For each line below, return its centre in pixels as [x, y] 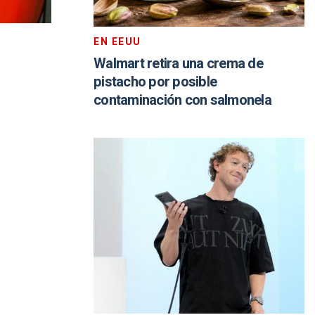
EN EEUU [117, 42]
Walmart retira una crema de [178, 64]
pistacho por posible [155, 82]
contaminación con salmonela [182, 100]
